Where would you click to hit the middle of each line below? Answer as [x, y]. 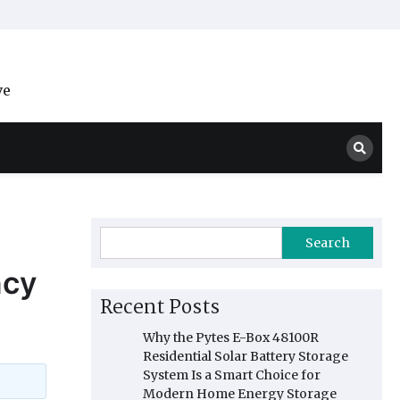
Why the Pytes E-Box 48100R [231, 337]
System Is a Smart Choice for [232, 375]
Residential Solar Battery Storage [246, 356]
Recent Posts [160, 308]
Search [328, 243]
